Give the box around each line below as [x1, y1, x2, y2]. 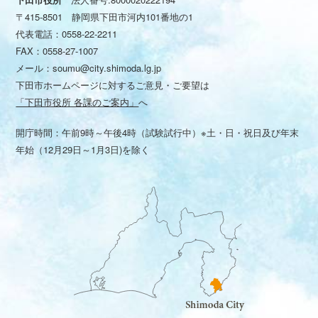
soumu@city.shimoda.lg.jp [53, 60, 162, 75]
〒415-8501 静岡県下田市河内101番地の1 [16, 9, 194, 23]
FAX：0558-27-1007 [16, 43, 108, 57]
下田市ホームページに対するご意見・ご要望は [16, 77, 210, 92]
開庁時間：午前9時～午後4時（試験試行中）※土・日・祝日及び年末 [16, 126, 300, 140]
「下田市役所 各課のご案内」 [16, 94, 139, 109]
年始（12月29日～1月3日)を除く [16, 143, 150, 157]
